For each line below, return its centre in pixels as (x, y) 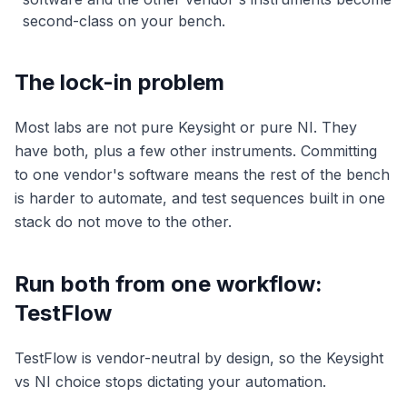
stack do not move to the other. (123, 222)
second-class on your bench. (124, 21)
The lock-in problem (119, 83)
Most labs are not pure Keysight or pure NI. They (186, 128)
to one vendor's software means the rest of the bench (202, 175)
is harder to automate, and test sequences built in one (200, 199)
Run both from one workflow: (169, 284)
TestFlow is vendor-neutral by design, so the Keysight (199, 358)
